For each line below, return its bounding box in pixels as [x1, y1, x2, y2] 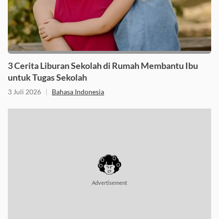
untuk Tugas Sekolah [8, 72, 87, 83]
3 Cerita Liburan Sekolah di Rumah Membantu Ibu [8, 60, 198, 71]
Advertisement [92, 179, 127, 186]
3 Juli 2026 [8, 88, 41, 96]
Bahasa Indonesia [52, 88, 104, 96]
